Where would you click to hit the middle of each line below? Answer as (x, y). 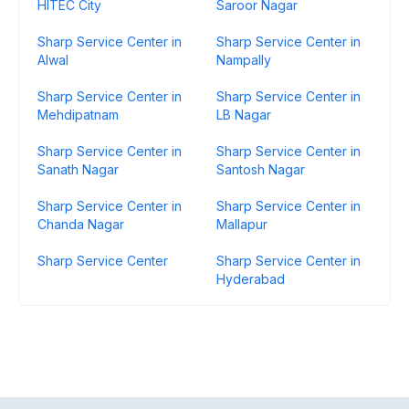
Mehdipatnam (78, 115)
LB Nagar (244, 115)
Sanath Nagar (78, 169)
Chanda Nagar (81, 224)
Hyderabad (251, 279)
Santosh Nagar (261, 169)
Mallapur (242, 224)
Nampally (244, 60)
